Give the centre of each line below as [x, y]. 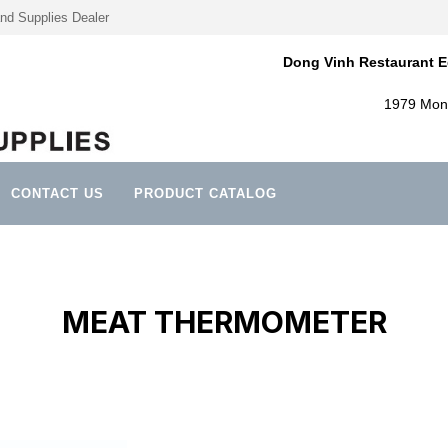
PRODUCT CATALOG [205, 194]
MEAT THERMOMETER [224, 322]
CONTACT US [57, 194]
